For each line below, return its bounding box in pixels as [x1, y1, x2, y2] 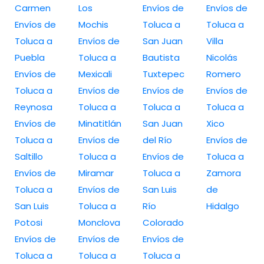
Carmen [15, 1, 51, 14]
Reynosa [15, 100, 52, 113]
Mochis [78, 18, 109, 31]
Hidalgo [206, 199, 239, 212]
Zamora [206, 166, 241, 179]
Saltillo [15, 150, 43, 163]
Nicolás [206, 51, 237, 64]
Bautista [142, 51, 180, 64]
